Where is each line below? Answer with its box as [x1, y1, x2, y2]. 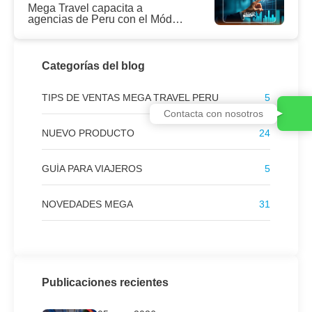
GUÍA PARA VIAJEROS [42, 163, 142, 175]
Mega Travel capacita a [28, 2, 143, 15]
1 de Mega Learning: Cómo [28, 24, 162, 37]
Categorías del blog [42, 60, 145, 72]
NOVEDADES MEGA [42, 198, 133, 210]
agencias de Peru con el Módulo [28, 13, 187, 26]
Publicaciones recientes [42, 276, 169, 289]
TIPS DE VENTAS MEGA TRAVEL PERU [42, 92, 219, 104]
